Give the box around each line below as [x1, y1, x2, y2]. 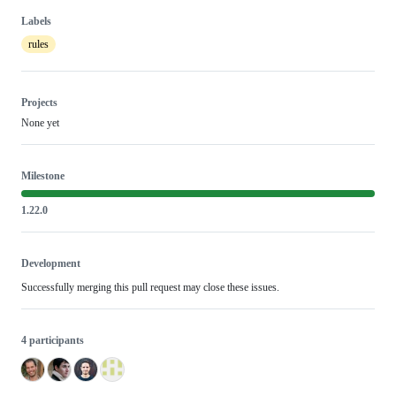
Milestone [21, 169, 65, 182]
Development [21, 256, 80, 270]
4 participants [21, 333, 84, 346]
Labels [21, 14, 51, 27]
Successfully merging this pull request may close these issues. [21, 280, 279, 293]
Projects [21, 95, 57, 109]
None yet [21, 116, 59, 129]
